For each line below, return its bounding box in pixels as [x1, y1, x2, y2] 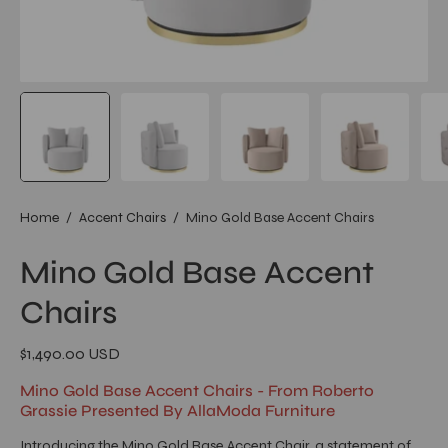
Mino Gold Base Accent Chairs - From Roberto [20, 381, 374, 400]
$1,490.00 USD [20, 344, 120, 363]
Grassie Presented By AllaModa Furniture [20, 401, 335, 420]
